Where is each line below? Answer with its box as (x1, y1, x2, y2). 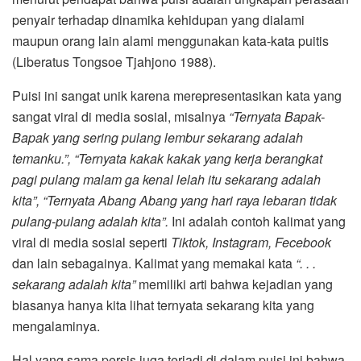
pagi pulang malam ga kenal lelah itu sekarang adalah (12, 170, 321, 189)
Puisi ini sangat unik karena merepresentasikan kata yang (12, 86, 342, 106)
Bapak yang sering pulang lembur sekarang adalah (12, 128, 303, 147)
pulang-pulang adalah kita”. (12, 212, 168, 231)
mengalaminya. (12, 317, 100, 336)
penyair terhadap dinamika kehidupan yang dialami (12, 10, 305, 30)
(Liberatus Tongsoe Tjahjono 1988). (12, 52, 216, 72)
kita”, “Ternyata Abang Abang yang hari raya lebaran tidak (12, 191, 337, 210)
